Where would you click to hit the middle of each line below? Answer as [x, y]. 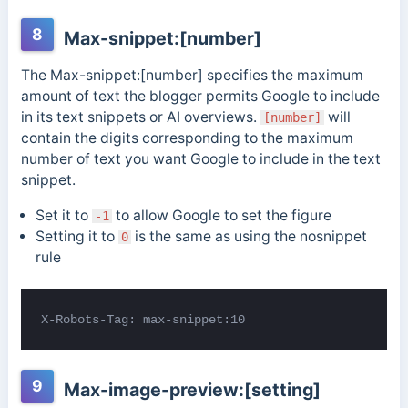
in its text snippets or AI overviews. [140, 117]
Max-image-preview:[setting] [189, 390]
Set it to [63, 215]
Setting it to [76, 236]
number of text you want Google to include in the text [200, 158]
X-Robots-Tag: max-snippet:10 [143, 319]
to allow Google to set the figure [221, 215]
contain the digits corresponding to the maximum [187, 138]
